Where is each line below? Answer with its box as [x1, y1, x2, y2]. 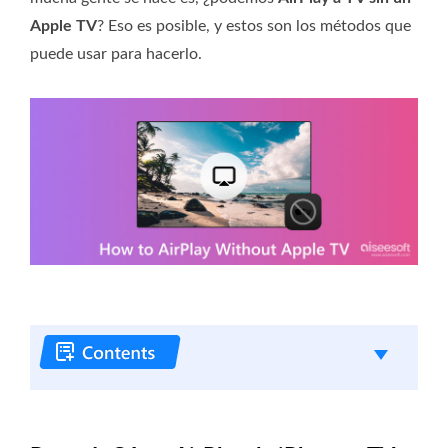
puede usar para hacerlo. [30, 45, 202, 62]
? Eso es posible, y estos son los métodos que [97, 17, 411, 34]
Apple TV [30, 17, 97, 34]
